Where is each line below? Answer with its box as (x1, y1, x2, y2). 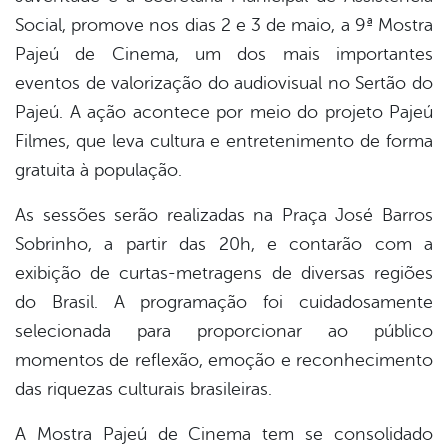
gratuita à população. (15, 160, 182, 181)
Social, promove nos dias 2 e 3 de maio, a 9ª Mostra (15, 15, 433, 36)
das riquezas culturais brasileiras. (15, 379, 272, 400)
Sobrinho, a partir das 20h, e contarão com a (15, 234, 433, 255)
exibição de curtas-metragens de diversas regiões (15, 263, 433, 284)
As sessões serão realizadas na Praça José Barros (15, 205, 433, 226)
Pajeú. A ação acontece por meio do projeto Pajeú (15, 102, 433, 123)
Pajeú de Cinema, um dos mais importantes (15, 44, 433, 65)
